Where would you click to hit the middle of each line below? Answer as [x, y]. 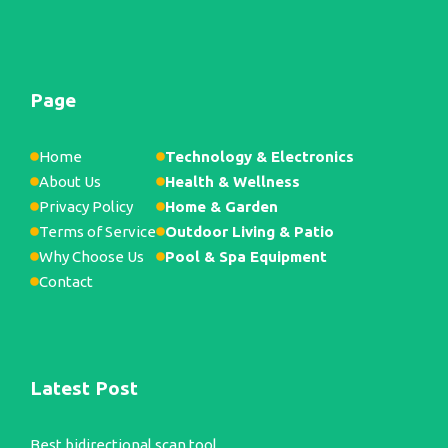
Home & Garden [221, 207]
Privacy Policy [86, 207]
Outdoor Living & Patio [249, 232]
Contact [66, 282]
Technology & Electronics [259, 157]
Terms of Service [97, 232]
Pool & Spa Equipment [246, 257]
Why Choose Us [91, 257]
